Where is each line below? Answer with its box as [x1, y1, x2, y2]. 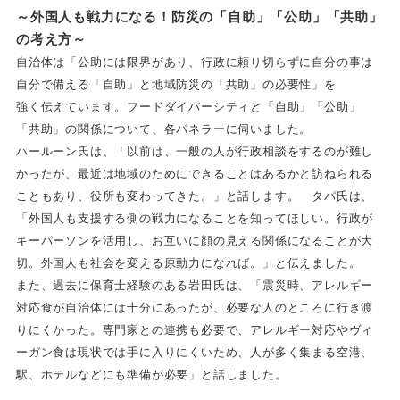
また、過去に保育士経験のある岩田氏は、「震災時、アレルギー [15, 278, 374, 292]
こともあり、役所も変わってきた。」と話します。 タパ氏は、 [15, 188, 374, 203]
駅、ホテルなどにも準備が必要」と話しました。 [15, 367, 287, 381]
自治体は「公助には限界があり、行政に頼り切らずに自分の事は [15, 54, 374, 69]
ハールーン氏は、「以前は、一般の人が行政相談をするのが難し [15, 144, 374, 158]
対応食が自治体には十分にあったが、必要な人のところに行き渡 [15, 300, 374, 314]
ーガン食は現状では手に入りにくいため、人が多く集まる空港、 [15, 345, 374, 359]
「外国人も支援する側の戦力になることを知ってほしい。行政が [15, 211, 374, 225]
